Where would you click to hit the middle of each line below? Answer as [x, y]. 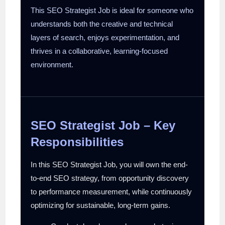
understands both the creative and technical [102, 24]
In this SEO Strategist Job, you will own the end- [109, 164]
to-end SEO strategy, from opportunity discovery [110, 178]
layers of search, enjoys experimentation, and [105, 37]
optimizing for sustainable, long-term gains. [101, 205]
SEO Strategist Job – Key [103, 125]
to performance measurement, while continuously [111, 191]
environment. [52, 64]
